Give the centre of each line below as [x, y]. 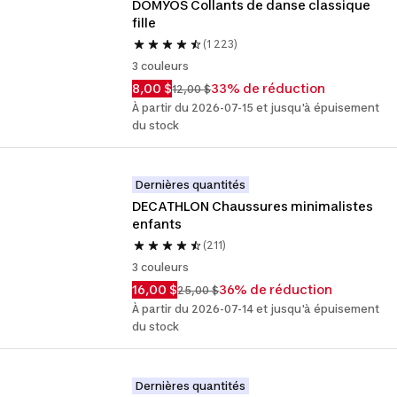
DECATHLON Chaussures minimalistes [253, 206]
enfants [157, 224]
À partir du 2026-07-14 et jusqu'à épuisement [256, 309]
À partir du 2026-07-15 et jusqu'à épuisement [256, 108]
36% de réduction [276, 289]
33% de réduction [269, 88]
